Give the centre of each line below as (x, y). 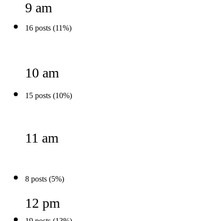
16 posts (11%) (48, 28)
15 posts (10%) (49, 95)
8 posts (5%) (45, 179)
